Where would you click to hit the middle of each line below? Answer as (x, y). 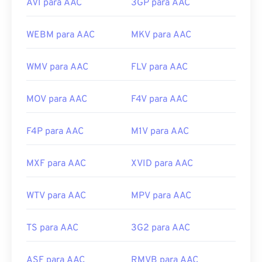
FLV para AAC (159, 68)
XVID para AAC (162, 164)
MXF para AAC (56, 164)
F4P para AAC (55, 132)
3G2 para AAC (161, 228)
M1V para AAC (160, 132)
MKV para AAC (161, 35)
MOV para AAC (57, 100)
